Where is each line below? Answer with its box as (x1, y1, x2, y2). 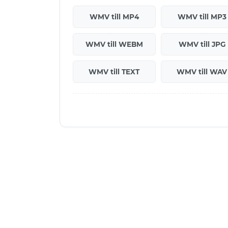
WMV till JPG (178, 40, 225, 48)
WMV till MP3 (177, 12, 226, 21)
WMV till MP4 (89, 12, 139, 21)
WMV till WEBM (85, 40, 143, 48)
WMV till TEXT (89, 67, 140, 76)
